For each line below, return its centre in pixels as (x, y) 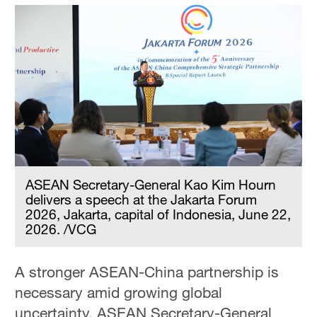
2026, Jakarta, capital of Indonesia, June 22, (158, 214)
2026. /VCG (61, 229)
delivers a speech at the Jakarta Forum (142, 200)
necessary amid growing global (119, 293)
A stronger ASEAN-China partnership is (147, 272)
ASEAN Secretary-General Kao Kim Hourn (151, 185)
